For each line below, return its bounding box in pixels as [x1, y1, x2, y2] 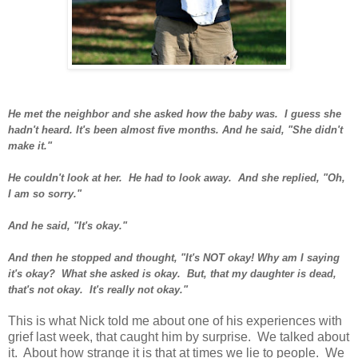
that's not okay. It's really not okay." [8, 283, 188, 296]
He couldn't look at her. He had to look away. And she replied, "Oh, [8, 171, 345, 184]
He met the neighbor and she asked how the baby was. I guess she [8, 107, 341, 120]
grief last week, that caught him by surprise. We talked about [8, 329, 349, 344]
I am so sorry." [8, 187, 85, 200]
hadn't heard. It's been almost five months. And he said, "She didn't [8, 123, 343, 136]
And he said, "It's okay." [8, 219, 127, 232]
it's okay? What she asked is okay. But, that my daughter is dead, [8, 267, 336, 280]
